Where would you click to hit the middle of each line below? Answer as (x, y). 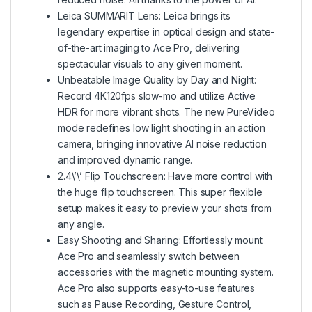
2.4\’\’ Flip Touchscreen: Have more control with (165, 176)
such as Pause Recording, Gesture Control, (155, 304)
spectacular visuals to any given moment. (150, 64)
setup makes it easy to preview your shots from (165, 208)
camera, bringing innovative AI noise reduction (162, 144)
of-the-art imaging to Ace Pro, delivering (149, 48)
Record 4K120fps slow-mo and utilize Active (157, 96)
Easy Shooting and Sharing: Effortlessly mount (160, 240)
